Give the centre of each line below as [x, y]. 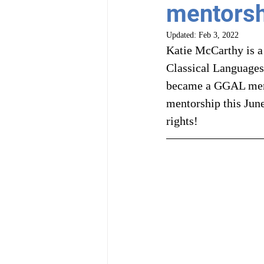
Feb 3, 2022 [219, 35]
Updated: [182, 35]
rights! [182, 121]
